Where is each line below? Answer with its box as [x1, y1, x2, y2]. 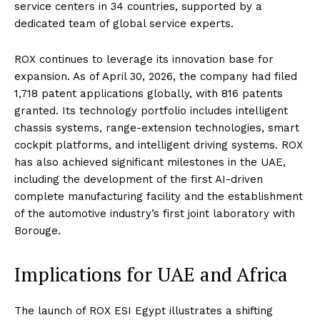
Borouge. [14, 224, 61, 238]
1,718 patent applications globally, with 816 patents [14, 87, 283, 101]
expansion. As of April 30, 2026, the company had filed [14, 70, 297, 84]
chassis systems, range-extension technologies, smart [14, 121, 299, 135]
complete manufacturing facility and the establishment [14, 190, 303, 204]
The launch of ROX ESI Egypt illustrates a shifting [14, 304, 273, 318]
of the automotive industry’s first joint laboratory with [14, 207, 295, 221]
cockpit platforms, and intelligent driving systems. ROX [14, 139, 303, 152]
